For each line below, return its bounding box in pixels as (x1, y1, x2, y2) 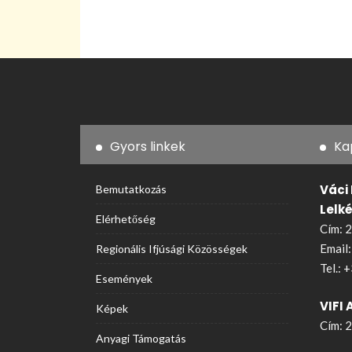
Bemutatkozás (96, 182, 167, 196)
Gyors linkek (110, 137, 185, 156)
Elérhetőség (96, 212, 156, 225)
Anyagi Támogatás (96, 332, 186, 345)
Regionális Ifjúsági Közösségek (96, 242, 247, 255)
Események (96, 272, 152, 285)
